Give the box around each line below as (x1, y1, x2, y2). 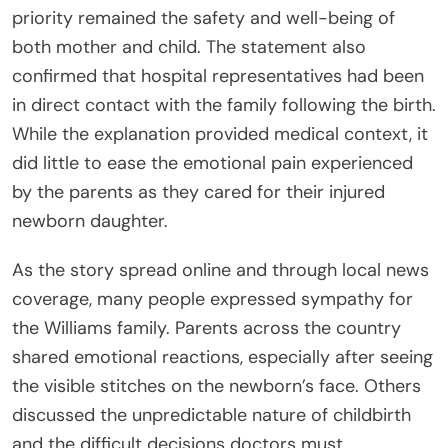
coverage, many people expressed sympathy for (12, 286, 413, 311)
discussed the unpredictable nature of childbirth (12, 402, 411, 427)
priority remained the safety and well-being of (12, 5, 395, 30)
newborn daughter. (12, 208, 168, 233)
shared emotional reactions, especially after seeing (12, 344, 433, 369)
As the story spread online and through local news (12, 257, 429, 282)
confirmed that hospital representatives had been (12, 63, 424, 88)
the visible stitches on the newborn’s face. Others (12, 373, 421, 398)
